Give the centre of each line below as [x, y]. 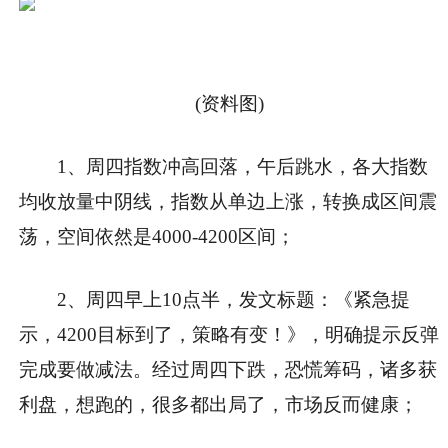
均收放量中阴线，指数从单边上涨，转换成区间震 [228, 201]
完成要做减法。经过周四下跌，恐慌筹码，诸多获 [228, 369]
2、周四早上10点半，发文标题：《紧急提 [234, 299]
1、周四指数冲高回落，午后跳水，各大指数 [243, 166]
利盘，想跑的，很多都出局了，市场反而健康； [218, 404]
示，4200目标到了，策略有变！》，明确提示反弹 [229, 334]
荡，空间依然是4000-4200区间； [157, 236]
